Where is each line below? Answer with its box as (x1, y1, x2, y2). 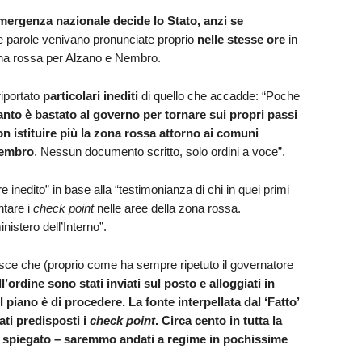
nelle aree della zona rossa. (93, 200, 241, 215)
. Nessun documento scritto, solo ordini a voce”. (33, 144, 285, 158)
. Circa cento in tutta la (154, 313, 282, 327)
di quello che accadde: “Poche (137, 88, 300, 103)
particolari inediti (42, 88, 138, 103)
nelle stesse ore (196, 32, 285, 46)
